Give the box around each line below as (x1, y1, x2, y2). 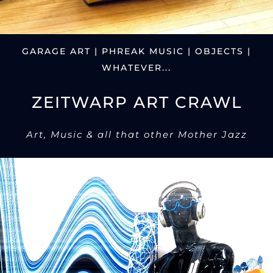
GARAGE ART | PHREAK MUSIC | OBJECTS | (22, 46, 251, 57)
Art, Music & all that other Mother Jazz (26, 129, 247, 141)
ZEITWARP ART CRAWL (31, 93, 242, 113)
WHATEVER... (102, 62, 171, 74)
